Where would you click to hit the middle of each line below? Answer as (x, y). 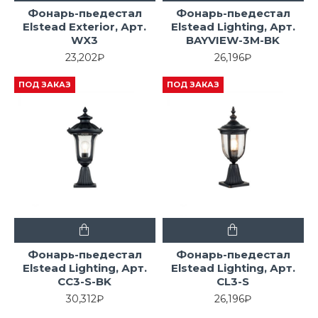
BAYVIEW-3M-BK (233, 40)
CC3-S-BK (85, 281)
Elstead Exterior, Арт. (85, 26)
